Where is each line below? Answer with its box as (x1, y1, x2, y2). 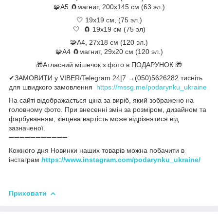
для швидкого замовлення (9, 83, 96, 91)
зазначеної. (9, 124, 45, 132)
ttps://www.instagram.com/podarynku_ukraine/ (46, 155, 200, 163)
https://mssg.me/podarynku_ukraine (96, 83, 207, 91)
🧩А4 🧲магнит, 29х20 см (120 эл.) (55, 47, 163, 55)
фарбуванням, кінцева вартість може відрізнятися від (9, 114, 179, 123)
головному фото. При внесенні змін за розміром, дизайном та (9, 105, 206, 113)
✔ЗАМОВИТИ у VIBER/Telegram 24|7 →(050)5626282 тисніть (9, 73, 202, 82)
